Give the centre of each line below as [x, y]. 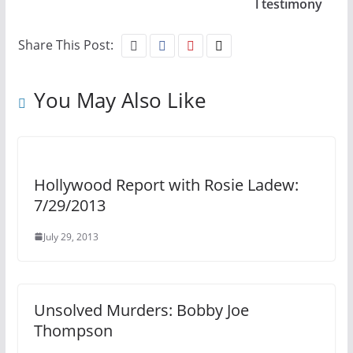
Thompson [73, 330]
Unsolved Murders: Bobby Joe [141, 310]
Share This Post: [65, 45]
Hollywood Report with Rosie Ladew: [166, 184]
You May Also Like [120, 100]
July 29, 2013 [71, 236]
